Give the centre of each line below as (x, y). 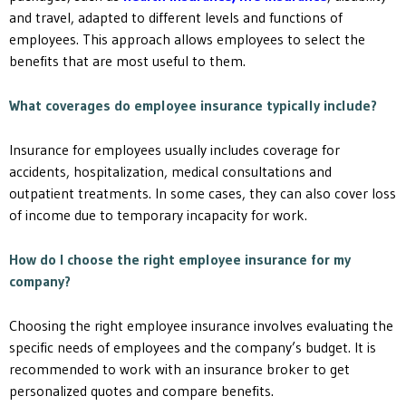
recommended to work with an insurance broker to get (179, 368)
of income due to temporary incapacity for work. (158, 214)
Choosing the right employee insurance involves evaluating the (201, 325)
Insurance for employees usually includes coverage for (174, 149)
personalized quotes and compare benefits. (141, 390)
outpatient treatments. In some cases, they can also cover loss (203, 193)
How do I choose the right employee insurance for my (180, 259)
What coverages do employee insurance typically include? (193, 105)
